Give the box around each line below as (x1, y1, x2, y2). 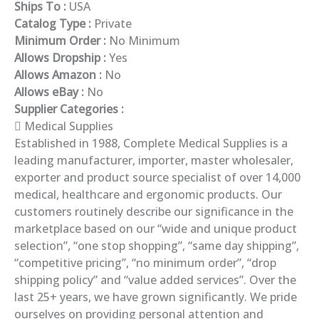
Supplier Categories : (14, 100, 124, 117)
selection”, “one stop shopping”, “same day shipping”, (14, 237, 299, 253)
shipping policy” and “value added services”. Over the (14, 271, 296, 288)
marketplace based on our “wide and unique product (14, 220, 297, 236)
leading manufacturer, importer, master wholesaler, (14, 152, 293, 168)
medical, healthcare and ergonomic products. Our (14, 186, 282, 202)
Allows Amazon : (14, 66, 102, 83)
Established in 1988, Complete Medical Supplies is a (14, 135, 288, 151)
